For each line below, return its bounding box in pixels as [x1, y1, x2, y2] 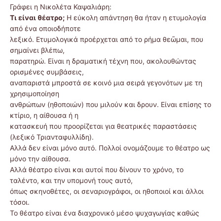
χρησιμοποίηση [10, 89, 59, 98]
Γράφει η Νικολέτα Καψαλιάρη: [10, 2, 111, 11]
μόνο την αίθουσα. [10, 154, 71, 163]
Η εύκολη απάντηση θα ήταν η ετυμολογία [65, 13, 206, 22]
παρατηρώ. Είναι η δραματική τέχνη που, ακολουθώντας [10, 57, 196, 66]
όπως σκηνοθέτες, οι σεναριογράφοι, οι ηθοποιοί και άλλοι [10, 187, 204, 196]
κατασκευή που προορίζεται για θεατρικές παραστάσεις [10, 122, 197, 131]
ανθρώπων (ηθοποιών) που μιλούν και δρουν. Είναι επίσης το [10, 100, 211, 109]
